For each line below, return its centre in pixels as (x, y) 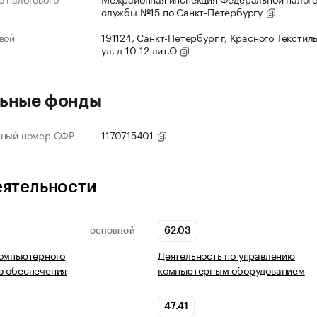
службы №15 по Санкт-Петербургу (183, 12)
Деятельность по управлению (226, 255)
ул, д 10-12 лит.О (140, 50)
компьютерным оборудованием (231, 270)
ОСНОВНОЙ (112, 231)
